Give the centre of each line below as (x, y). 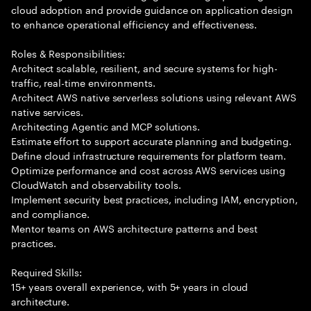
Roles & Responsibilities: (68, 53)
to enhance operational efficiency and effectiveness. (134, 24)
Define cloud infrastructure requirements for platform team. (149, 155)
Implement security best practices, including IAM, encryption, (154, 199)
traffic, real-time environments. (83, 82)
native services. (47, 111)
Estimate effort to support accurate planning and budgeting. (151, 140)
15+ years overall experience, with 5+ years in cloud (130, 286)
